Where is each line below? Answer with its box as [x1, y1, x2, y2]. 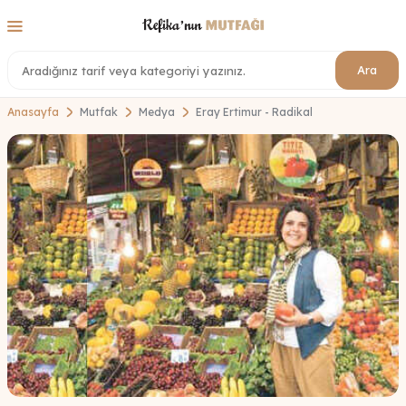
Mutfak [80, 105, 118, 120]
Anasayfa [7, 105, 59, 120]
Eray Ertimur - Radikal [196, 105, 313, 120]
